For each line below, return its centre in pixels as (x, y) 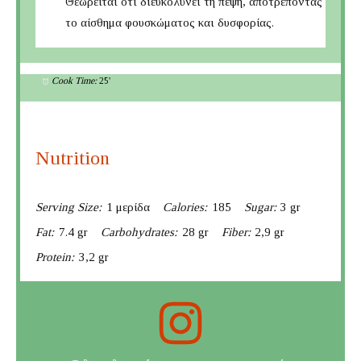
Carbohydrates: (139, 232)
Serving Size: (68, 207)
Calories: (185, 207)
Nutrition (72, 158)
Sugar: (260, 207)
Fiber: (236, 232)
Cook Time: (74, 80)
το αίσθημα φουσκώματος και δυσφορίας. (170, 22)
